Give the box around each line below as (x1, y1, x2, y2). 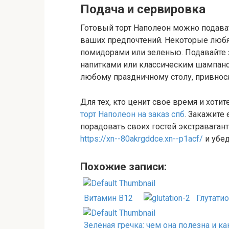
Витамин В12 (84, 193, 133, 203)
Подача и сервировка (80, 2, 205, 16)
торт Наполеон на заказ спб (80, 109, 185, 119)
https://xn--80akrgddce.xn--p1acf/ (80, 133, 203, 144)
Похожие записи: (80, 161, 167, 173)
